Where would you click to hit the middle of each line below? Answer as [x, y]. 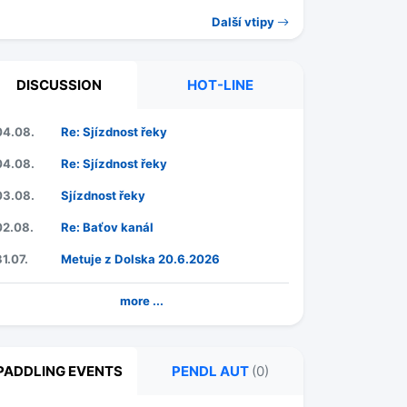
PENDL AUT [212, 372]
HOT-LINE [220, 85]
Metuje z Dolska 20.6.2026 [140, 259]
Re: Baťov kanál [107, 228]
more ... [142, 301]
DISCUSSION [59, 85]
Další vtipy [244, 22]
